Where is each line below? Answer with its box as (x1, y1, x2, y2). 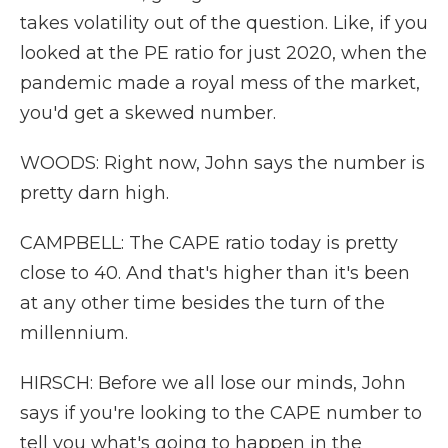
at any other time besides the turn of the (20, 292, 385, 314)
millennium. (20, 322, 128, 344)
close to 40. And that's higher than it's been (20, 262, 410, 284)
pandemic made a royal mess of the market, (20, 72, 420, 94)
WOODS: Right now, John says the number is (20, 152, 425, 174)
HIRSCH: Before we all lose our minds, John (20, 372, 406, 394)
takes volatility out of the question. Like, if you (20, 12, 428, 34)
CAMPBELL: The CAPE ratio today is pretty (20, 232, 398, 254)
